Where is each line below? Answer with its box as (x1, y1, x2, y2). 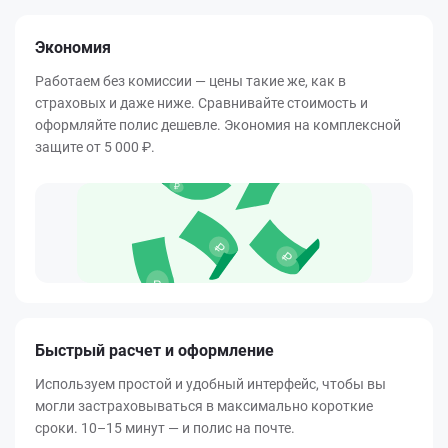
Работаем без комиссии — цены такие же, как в (35, 73, 346, 90)
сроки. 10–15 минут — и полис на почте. (35, 420, 295, 437)
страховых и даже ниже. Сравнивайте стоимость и (35, 95, 368, 112)
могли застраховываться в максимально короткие (35, 398, 373, 415)
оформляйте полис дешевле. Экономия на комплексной (35, 117, 401, 134)
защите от (35, 139, 104, 156)
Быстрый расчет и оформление (35, 341, 274, 361)
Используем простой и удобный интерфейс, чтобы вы (35, 376, 386, 393)
